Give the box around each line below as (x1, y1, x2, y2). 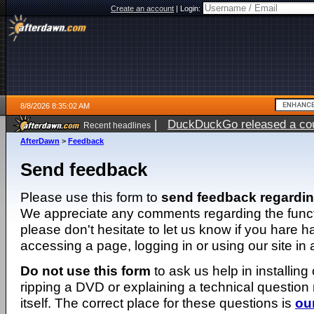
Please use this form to (20, 189, 161, 205)
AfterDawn (20, 137, 60, 145)
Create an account (111, 4, 174, 13)
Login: (180, 4, 203, 13)
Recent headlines (83, 121, 151, 130)
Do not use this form (20, 263, 151, 278)
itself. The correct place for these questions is (20, 295, 295, 310)
